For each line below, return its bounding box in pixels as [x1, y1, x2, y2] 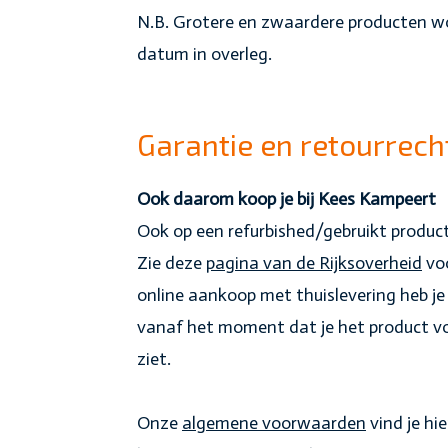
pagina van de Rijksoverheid [206, 251, 422, 274]
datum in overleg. [137, 42, 272, 65]
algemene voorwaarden [182, 411, 366, 434]
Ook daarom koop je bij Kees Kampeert [137, 187, 436, 210]
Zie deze [137, 251, 206, 274]
